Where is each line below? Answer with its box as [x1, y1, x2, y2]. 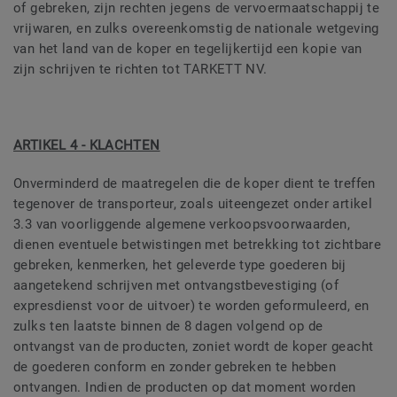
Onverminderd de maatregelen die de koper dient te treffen [13, 175, 376, 192]
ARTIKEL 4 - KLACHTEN [13, 137, 160, 154]
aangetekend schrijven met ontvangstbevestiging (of [13, 277, 339, 294]
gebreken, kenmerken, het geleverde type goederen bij [13, 257, 346, 274]
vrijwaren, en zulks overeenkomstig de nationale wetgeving [13, 20, 379, 37]
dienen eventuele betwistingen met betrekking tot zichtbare [13, 237, 382, 253]
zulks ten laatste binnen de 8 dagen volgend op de [13, 318, 323, 335]
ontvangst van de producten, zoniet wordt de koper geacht [13, 339, 374, 355]
